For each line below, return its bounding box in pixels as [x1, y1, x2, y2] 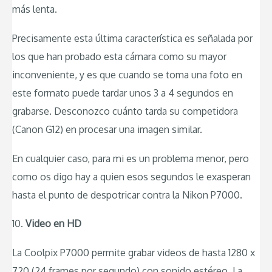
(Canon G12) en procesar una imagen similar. [12, 123, 202, 136]
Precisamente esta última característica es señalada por [12, 32, 253, 45]
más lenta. [12, 3, 57, 16]
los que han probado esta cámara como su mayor [12, 50, 226, 63]
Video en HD [25, 217, 81, 230]
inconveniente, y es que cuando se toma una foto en [12, 69, 242, 81]
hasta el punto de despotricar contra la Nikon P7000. [12, 188, 242, 201]
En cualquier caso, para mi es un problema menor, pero [12, 152, 249, 165]
